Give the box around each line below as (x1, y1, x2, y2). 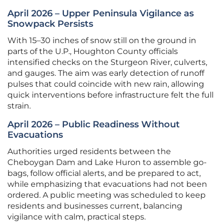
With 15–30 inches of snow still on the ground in (7, 36, 196, 46)
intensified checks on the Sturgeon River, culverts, (7, 57, 207, 67)
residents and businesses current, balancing (7, 201, 182, 211)
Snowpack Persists (7, 18, 93, 30)
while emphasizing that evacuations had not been (7, 179, 207, 189)
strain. (7, 101, 31, 111)
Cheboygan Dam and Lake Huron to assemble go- (7, 158, 207, 167)
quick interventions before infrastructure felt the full (7, 90, 214, 100)
